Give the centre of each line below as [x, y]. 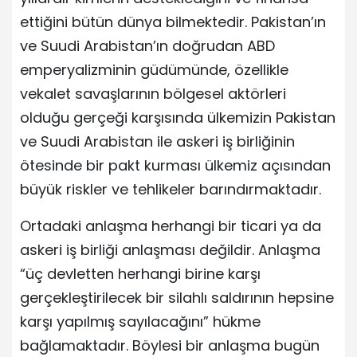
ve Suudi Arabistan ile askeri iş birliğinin [157, 142]
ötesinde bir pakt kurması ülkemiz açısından [175, 166]
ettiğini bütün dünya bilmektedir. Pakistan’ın [173, 22]
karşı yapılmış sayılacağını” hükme [140, 322]
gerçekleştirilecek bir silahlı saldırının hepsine [177, 298]
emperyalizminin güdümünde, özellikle [154, 70]
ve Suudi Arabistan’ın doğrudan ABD [147, 46]
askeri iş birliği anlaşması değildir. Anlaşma [170, 250]
